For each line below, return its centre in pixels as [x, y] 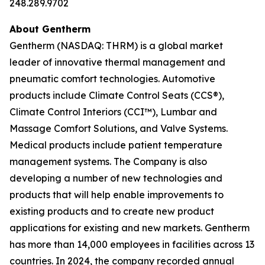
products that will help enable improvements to [117, 195]
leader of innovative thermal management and [117, 62]
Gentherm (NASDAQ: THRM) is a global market [116, 46]
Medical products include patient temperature [116, 145]
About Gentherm [50, 29]
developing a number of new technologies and [116, 178]
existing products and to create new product [112, 211]
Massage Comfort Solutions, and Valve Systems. [119, 128]
